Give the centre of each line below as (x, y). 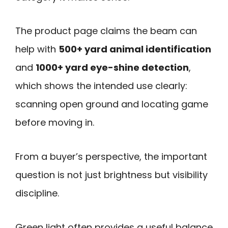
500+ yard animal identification (135, 49)
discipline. (37, 193)
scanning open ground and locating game (112, 104)
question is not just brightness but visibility (111, 175)
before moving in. (55, 123)
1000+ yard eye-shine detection (112, 68)
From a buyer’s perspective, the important (111, 157)
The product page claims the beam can (106, 31)
